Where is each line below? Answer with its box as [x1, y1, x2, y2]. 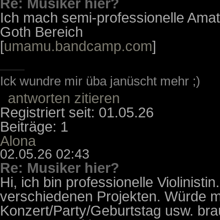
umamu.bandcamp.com [4, 37, 152, 54]
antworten [8, 89, 70, 106]
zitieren [74, 89, 120, 106]
